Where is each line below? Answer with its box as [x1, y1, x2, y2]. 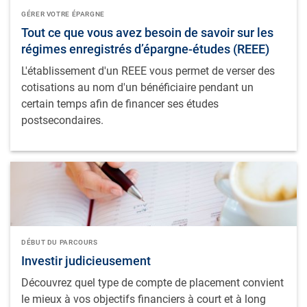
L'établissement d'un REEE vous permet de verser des [21, 64, 275, 77]
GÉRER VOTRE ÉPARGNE [21, 10, 105, 18]
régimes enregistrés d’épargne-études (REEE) [21, 41, 269, 56]
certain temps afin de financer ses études [21, 97, 219, 110]
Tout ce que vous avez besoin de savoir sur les [21, 25, 273, 40]
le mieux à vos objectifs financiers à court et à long [21, 292, 266, 306]
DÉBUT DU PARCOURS [21, 238, 98, 246]
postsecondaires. [21, 113, 103, 127]
